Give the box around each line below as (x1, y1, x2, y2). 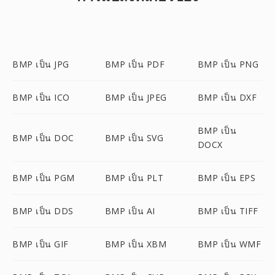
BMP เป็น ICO (12, 91, 70, 103)
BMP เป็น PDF (104, 58, 165, 70)
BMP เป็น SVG (104, 131, 164, 144)
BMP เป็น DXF (197, 91, 257, 103)
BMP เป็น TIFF (197, 205, 258, 217)
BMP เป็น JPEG (104, 91, 167, 103)
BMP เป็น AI (104, 205, 155, 217)
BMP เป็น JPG (12, 58, 69, 70)
